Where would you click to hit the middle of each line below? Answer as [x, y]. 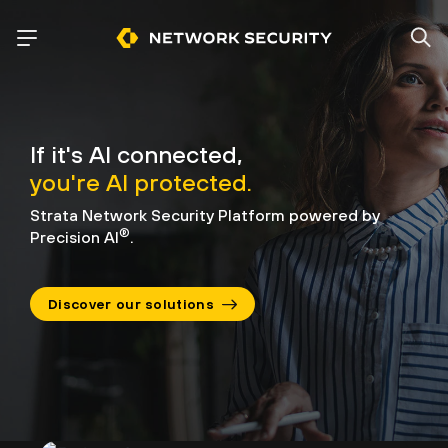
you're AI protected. [141, 182]
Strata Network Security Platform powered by [205, 215]
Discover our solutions [131, 303]
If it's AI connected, [136, 154]
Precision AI [74, 237]
